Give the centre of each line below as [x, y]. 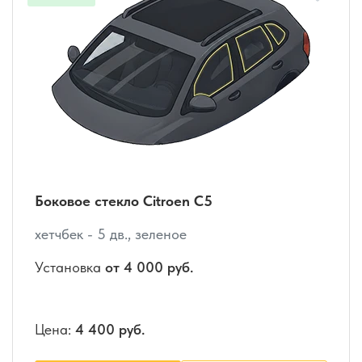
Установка [70, 267]
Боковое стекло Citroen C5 [124, 201]
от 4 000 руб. [149, 267]
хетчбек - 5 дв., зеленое [111, 234]
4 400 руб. [110, 330]
